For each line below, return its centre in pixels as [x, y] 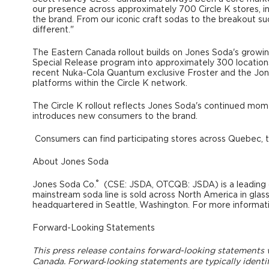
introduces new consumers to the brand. [115, 116]
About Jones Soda [70, 162]
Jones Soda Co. [64, 185]
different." [53, 30]
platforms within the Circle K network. [110, 83]
